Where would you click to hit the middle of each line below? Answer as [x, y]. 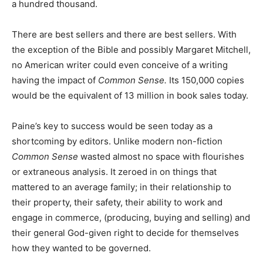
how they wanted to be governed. [81, 248]
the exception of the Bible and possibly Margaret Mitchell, [131, 49]
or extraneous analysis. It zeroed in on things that [114, 171]
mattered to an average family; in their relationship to [122, 187]
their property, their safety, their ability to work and [117, 202]
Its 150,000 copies [207, 80]
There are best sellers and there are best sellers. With [124, 34]
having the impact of [55, 80]
